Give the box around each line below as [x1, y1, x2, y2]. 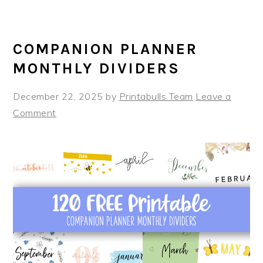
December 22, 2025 [13, 90, 103, 102]
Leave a [195, 90, 231, 102]
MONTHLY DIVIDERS [13, 59, 181, 77]
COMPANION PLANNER [13, 39, 198, 58]
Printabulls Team [119, 90, 193, 102]
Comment [13, 106, 56, 119]
